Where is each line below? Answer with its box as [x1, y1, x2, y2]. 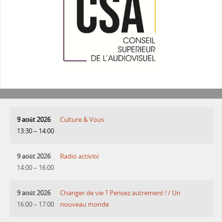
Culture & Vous [60, 115, 105, 124]
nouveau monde [60, 200, 110, 209]
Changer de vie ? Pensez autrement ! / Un [60, 189, 181, 198]
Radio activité [60, 152, 100, 161]
